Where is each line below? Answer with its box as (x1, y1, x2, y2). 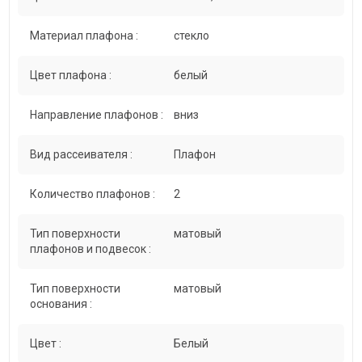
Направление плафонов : (30, 108, 164, 122)
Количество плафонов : (30, 187, 156, 201)
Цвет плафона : (30, 69, 112, 82)
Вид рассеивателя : (30, 148, 133, 162)
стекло (174, 29, 210, 43)
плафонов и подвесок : (30, 242, 152, 256)
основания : (30, 297, 93, 311)
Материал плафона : (30, 29, 139, 43)
